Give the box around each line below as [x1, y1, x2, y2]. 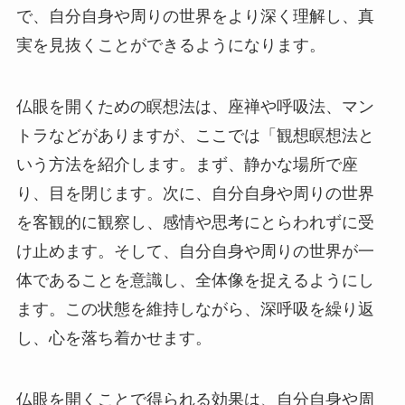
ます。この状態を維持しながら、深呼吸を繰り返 [15, 299, 374, 318]
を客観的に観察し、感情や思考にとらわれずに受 [15, 212, 374, 231]
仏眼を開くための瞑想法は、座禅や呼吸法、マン [15, 97, 374, 116]
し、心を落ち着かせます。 [15, 328, 212, 347]
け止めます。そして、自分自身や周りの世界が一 [15, 241, 374, 260]
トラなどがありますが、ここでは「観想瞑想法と [15, 126, 374, 145]
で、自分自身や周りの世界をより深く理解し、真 [15, 6, 374, 25]
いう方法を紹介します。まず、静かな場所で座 [15, 155, 358, 174]
